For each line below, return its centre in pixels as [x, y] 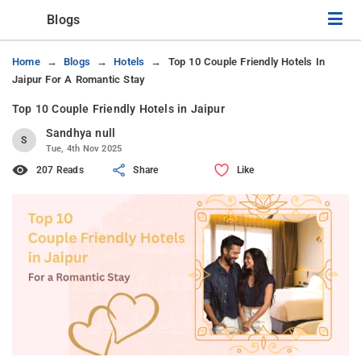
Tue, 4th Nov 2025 [84, 149]
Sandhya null [81, 133]
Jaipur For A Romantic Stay [79, 79]
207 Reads [60, 170]
